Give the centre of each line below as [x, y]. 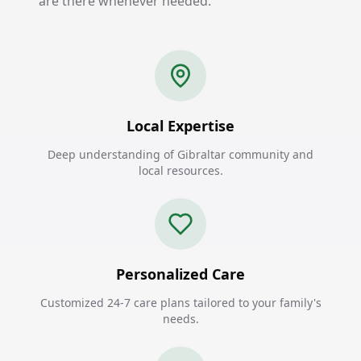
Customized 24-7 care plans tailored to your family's [180, 303]
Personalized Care [180, 274]
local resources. [180, 170]
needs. [180, 319]
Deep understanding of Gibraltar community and [180, 154]
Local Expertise [180, 126]
